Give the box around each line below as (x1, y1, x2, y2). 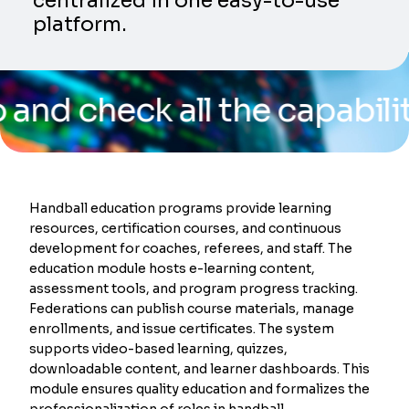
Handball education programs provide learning (29, 199, 332, 216)
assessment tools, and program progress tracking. (29, 279, 359, 297)
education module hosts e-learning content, (29, 259, 316, 277)
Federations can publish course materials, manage (29, 299, 355, 317)
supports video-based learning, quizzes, (29, 340, 288, 357)
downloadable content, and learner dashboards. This (29, 360, 371, 377)
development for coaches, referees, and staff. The (29, 239, 353, 257)
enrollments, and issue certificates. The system (29, 320, 335, 337)
